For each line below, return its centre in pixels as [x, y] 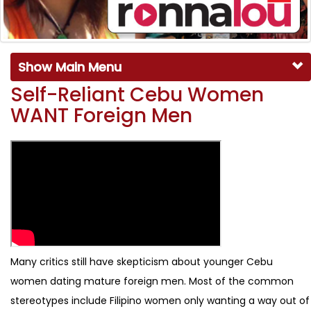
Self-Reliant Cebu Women [137, 94]
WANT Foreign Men [101, 115]
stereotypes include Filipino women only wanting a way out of [160, 300]
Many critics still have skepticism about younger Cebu [142, 261]
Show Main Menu [70, 67]
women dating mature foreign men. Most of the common [152, 281]
